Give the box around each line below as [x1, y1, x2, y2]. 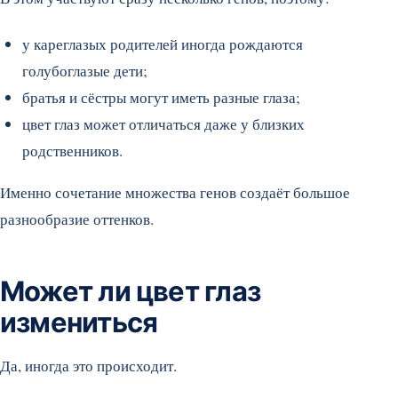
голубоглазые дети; [22, 60, 147, 81]
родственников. [22, 140, 123, 161]
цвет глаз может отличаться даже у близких [22, 114, 305, 134]
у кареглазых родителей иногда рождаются [22, 34, 303, 54]
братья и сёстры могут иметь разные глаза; [22, 87, 300, 107]
